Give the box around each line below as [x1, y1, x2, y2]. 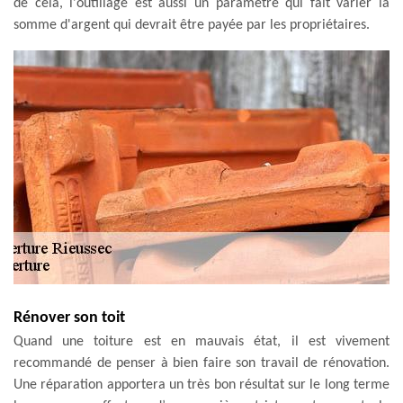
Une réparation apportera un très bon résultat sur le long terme [13, 377, 390, 392]
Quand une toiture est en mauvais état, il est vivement [13, 334, 390, 349]
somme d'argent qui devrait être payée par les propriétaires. [13, 17, 370, 32]
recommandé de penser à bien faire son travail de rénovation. [13, 355, 390, 371]
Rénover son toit [13, 309, 125, 327]
